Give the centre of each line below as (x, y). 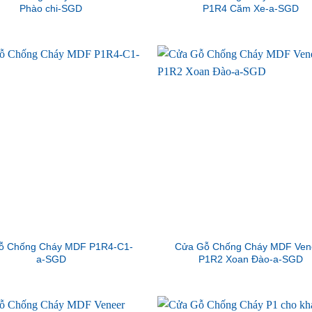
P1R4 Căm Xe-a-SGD (250, 9)
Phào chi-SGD (51, 9)
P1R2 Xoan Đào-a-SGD (250, 259)
